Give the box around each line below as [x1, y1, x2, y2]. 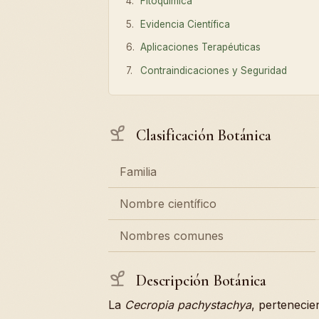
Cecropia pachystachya [125, 298, 251, 313]
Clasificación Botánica [132, 125, 271, 145]
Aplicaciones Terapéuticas [140, 41, 261, 53]
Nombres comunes [120, 228, 224, 243]
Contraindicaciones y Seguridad [140, 65, 288, 77]
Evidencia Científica [140, 18, 231, 30]
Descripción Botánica [132, 271, 266, 290]
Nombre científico [120, 196, 216, 211]
